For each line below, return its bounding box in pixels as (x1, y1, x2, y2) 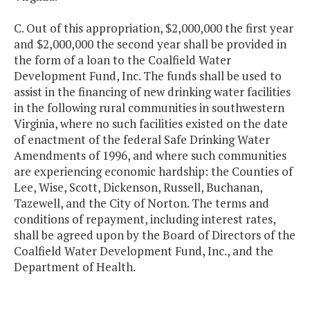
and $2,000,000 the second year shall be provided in (14, 36, 286, 53)
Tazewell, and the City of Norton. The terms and (14, 195, 269, 212)
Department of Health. (14, 259, 136, 275)
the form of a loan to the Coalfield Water (14, 52, 231, 69)
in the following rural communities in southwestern (14, 100, 284, 116)
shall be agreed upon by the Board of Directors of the (14, 227, 295, 244)
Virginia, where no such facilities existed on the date (14, 116, 288, 132)
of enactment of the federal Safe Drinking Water (14, 131, 270, 148)
